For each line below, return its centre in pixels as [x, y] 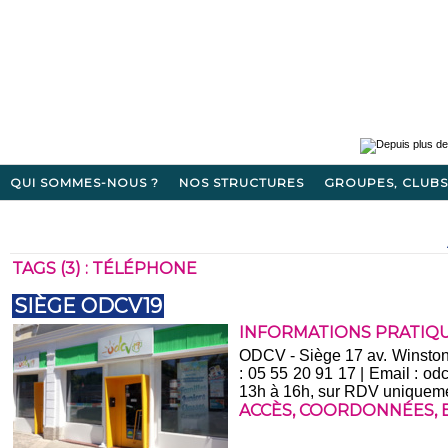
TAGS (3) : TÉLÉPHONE [105, 269]
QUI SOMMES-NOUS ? [85, 183]
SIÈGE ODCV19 [88, 306]
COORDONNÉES [367, 411]
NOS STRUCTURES [242, 183]
